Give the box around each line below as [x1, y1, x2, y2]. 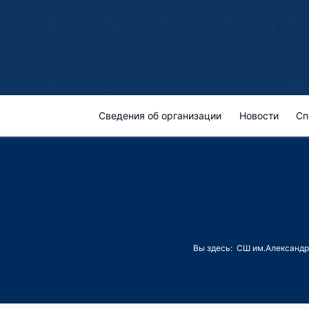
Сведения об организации [98, 110, 221, 121]
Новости [239, 110, 279, 121]
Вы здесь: [193, 243, 237, 253]
